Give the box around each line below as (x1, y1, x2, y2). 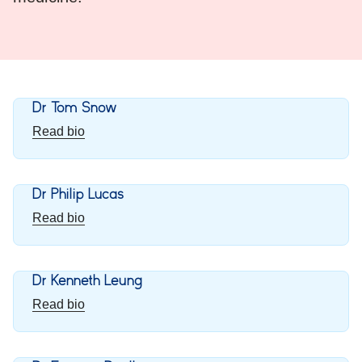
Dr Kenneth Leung (32, 272, 143, 289)
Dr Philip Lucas (32, 186, 125, 203)
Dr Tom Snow (32, 99, 118, 116)
